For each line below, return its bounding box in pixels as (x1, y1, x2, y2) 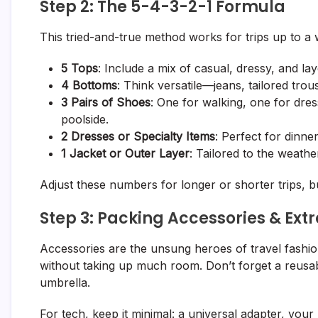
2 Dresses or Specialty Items (61, 128, 215, 143)
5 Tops (61, 60, 98, 75)
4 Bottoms (61, 77, 117, 92)
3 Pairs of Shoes (61, 94, 150, 109)
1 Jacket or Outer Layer (61, 146, 190, 160)
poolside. (61, 111, 109, 126)
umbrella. (40, 275, 90, 290)
